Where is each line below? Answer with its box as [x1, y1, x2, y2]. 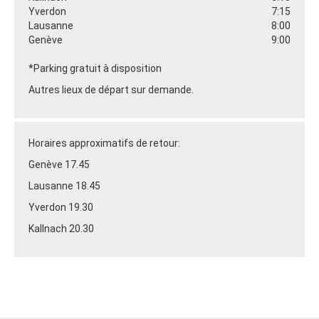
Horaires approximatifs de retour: [28, 137, 180, 149]
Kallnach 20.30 [28, 222, 94, 234]
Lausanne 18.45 [28, 179, 100, 192]
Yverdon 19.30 [28, 201, 93, 213]
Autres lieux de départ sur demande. [28, 83, 194, 95]
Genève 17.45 [28, 158, 90, 170]
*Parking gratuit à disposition [28, 62, 162, 74]
